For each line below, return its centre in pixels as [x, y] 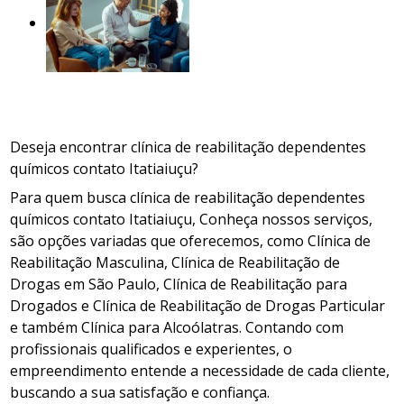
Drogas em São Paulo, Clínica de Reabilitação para [179, 284]
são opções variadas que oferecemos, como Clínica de [191, 241]
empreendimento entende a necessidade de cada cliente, [200, 371]
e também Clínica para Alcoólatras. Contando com [177, 327]
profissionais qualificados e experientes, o [151, 349]
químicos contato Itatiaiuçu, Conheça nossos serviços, [192, 219]
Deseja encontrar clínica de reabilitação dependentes [188, 147]
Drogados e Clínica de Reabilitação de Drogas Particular [198, 306]
